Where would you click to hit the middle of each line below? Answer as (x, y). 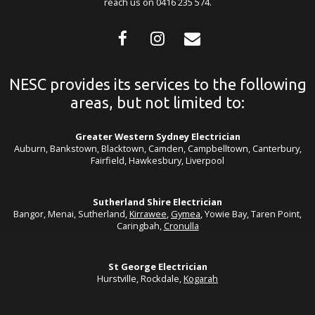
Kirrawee (148, 213)
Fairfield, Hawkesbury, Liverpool (157, 161)
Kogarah (201, 279)
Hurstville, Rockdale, (140, 279)
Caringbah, (140, 225)
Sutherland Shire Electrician (157, 201)
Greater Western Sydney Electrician (157, 137)
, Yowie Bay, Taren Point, (251, 213)
